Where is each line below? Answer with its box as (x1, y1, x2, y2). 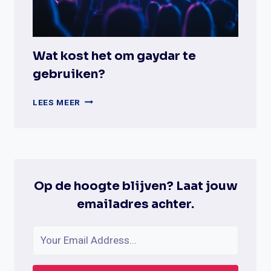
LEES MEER (33, 96, 81, 109)
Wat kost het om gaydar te (33, 48, 196, 64)
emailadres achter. (77, 196, 194, 212)
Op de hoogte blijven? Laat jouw (33, 178, 238, 194)
